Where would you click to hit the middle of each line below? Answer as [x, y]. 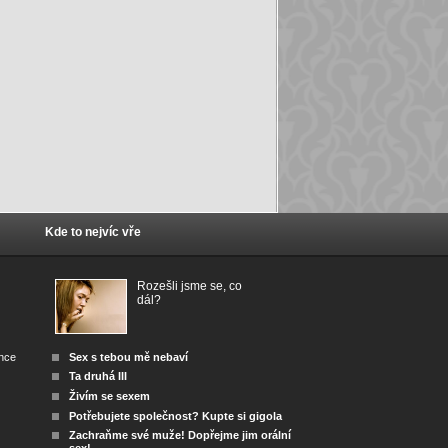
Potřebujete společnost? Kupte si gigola [176, 415]
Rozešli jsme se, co [190, 286]
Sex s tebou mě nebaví [129, 356]
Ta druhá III [98, 376]
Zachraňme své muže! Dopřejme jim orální [180, 435]
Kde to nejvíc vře [93, 232]
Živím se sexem [110, 395]
